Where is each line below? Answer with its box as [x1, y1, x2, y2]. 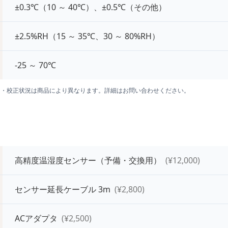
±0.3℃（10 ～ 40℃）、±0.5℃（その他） [15, 2, 167, 13]
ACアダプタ [15, 213, 58, 224]
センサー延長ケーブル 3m [15, 184, 111, 195]
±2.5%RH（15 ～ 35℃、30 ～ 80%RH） [15, 31, 160, 42]
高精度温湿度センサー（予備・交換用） [15, 155, 162, 166]
